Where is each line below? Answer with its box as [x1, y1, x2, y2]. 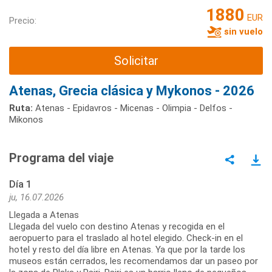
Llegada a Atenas [9, 209, 79, 221]
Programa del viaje [9, 151, 114, 166]
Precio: [9, 15, 36, 26]
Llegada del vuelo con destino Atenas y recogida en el [9, 221, 225, 233]
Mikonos [9, 114, 43, 126]
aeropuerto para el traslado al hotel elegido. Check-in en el [9, 233, 243, 244]
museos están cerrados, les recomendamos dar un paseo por [9, 256, 258, 267]
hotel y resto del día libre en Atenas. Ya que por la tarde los [9, 244, 245, 256]
